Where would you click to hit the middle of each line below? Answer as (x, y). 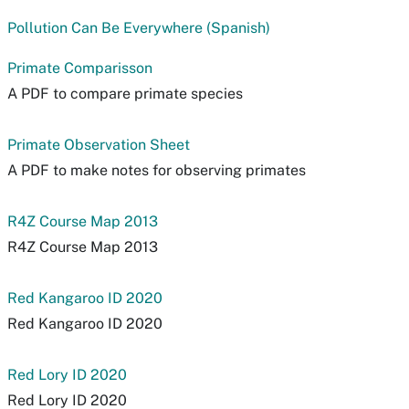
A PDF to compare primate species (125, 94)
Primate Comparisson (80, 68)
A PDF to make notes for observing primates (157, 170)
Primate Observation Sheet (99, 145)
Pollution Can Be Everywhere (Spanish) (139, 28)
